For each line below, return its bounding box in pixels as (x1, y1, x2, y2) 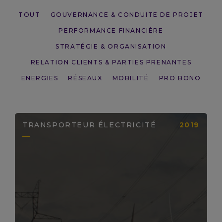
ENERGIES (21, 74, 58, 82)
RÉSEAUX (68, 74, 103, 82)
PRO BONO (159, 74, 201, 82)
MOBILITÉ (112, 74, 149, 82)
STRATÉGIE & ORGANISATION (55, 43, 166, 50)
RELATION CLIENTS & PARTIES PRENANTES (30, 58, 192, 66)
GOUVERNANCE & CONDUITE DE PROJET (50, 11, 204, 18)
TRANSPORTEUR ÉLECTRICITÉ (22, 120, 157, 129)
